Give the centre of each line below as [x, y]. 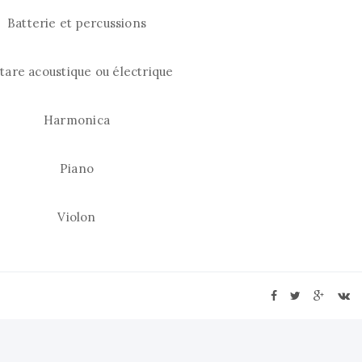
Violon [77, 217]
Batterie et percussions [77, 23]
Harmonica [77, 120]
